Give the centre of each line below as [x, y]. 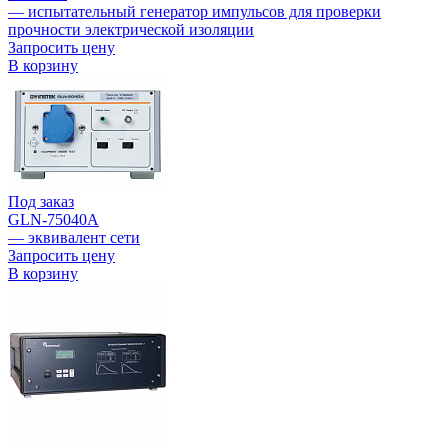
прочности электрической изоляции [131, 30]
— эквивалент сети [74, 238]
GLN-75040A [53, 220]
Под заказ [41, 202]
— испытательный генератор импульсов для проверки [194, 12]
